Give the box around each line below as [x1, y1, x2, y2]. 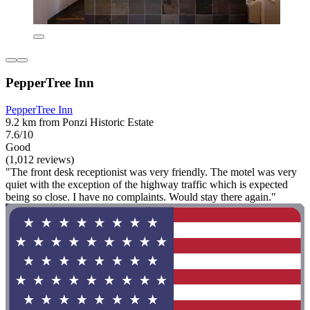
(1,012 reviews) [6, 154, 74, 165]
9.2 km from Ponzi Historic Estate [6, 116, 154, 128]
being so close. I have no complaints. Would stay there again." [6, 191, 276, 203]
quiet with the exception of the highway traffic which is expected [6, 179, 288, 190]
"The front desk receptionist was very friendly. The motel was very [6, 166, 297, 178]
